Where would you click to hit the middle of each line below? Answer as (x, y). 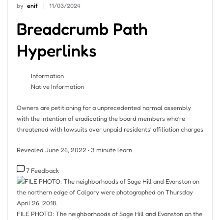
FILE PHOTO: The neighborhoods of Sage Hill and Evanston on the (109, 214)
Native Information (58, 86)
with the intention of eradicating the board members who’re (101, 118)
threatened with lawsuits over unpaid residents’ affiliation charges (110, 129)
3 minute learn (111, 150)
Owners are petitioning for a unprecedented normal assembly (104, 107)
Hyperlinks (56, 50)
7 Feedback (42, 171)
